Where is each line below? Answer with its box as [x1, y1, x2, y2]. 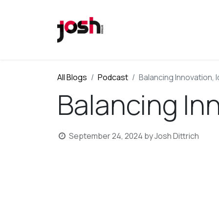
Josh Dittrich [154, 131, 199, 142]
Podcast [98, 72, 128, 83]
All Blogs [57, 72, 87, 83]
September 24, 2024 [68, 131, 143, 142]
